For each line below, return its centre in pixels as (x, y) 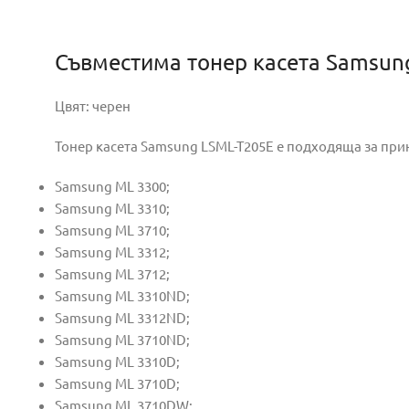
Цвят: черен (93, 105)
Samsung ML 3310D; (117, 361)
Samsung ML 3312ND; (122, 317)
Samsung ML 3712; (112, 273)
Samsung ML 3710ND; (122, 339)
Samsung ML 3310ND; (122, 295)
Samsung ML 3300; (112, 186)
